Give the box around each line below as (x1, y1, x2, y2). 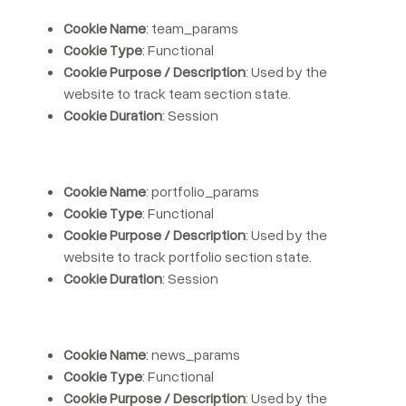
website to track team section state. (63, 84, 291, 102)
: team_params (146, 19, 238, 37)
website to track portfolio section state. (63, 247, 312, 266)
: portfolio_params (146, 182, 259, 200)
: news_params (146, 345, 240, 363)
